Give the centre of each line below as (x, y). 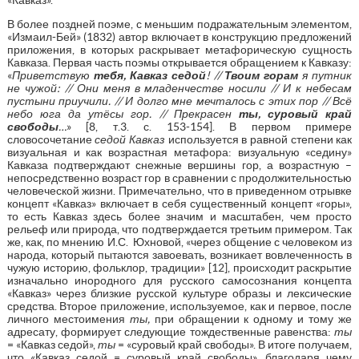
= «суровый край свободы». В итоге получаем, (234, 344)
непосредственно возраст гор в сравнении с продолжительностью (179, 177)
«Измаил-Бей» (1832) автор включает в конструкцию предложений (179, 36)
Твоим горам (262, 75)
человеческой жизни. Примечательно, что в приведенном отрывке (179, 190)
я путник (325, 75)
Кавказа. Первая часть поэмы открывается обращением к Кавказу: (179, 62)
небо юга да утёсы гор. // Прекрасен (123, 113)
